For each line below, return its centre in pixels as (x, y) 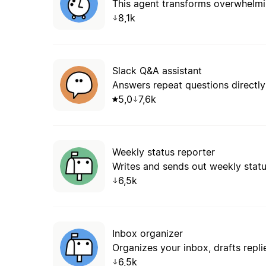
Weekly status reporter (163, 152)
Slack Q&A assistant (157, 70)
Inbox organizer (147, 233)
